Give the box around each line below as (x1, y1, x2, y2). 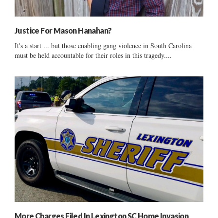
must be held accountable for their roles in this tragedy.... (15, 50, 172, 60)
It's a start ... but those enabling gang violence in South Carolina (15, 40, 192, 50)
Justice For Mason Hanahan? (15, 25, 112, 35)
